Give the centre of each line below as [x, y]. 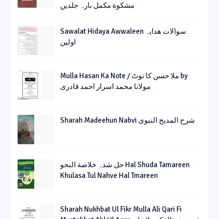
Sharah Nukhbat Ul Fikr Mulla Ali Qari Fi [121, 209]
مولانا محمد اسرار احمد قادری [105, 87]
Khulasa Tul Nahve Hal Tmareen [109, 176]
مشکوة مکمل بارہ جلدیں [97, 6]
